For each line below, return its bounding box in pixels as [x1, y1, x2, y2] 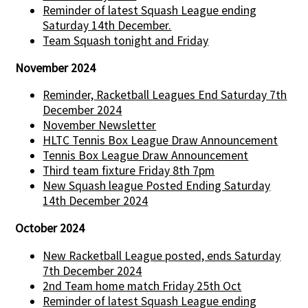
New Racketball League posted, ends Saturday [43, 247, 281, 263]
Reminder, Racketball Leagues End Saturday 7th [43, 87, 287, 103]
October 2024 [15, 221, 85, 236]
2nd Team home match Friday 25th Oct [43, 278, 242, 294]
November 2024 [15, 60, 96, 76]
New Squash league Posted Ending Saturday [43, 178, 271, 194]
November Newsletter [43, 118, 157, 133]
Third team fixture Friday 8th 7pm [43, 163, 215, 179]
